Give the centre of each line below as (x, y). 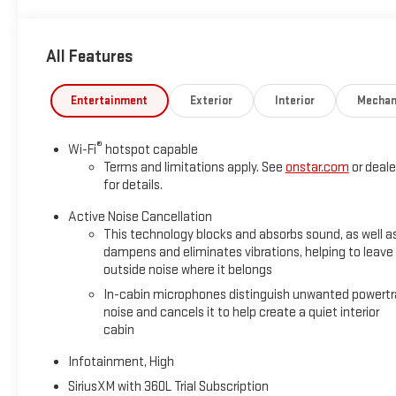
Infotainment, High (121, 362)
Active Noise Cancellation (140, 217)
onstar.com (317, 167)
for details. (133, 185)
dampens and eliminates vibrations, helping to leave (248, 252)
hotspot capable (150, 149)
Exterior (211, 100)
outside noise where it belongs (187, 270)
